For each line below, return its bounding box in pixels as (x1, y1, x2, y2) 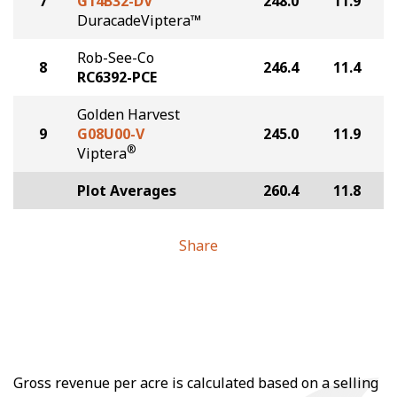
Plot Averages (77, 181, 176, 200)
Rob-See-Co (77, 48, 154, 67)
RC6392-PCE (77, 67, 157, 87)
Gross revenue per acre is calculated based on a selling (13, 373, 378, 393)
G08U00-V (77, 124, 144, 144)
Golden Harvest (77, 105, 180, 124)
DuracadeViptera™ (77, 11, 201, 30)
